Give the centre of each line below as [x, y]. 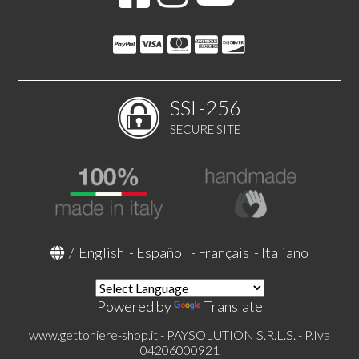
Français [224, 252]
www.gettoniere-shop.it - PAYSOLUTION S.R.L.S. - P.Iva [179, 334]
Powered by [135, 306]
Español [161, 252]
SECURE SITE [205, 129]
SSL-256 [206, 107]
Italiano [285, 252]
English [101, 252]
